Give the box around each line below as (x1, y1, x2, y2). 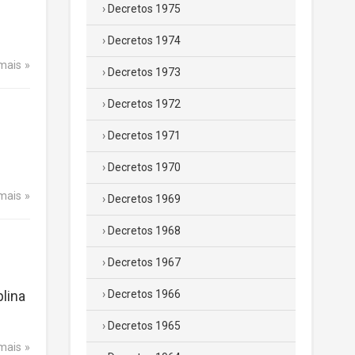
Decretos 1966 (108, 288, 181, 300)
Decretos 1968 (108, 224, 181, 237)
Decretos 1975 (108, 2, 181, 15)
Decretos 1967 (108, 256, 181, 269)
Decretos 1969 (108, 193, 181, 205)
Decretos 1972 (108, 97, 181, 110)
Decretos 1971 (108, 129, 181, 142)
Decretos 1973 (108, 66, 181, 78)
